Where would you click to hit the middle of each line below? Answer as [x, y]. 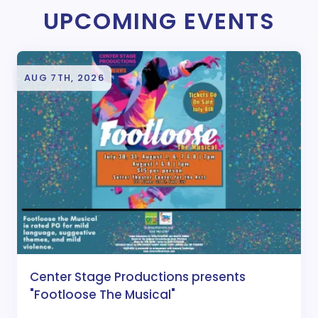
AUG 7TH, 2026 [64, 78]
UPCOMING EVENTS [159, 21]
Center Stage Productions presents [138, 276]
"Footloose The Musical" [103, 294]
